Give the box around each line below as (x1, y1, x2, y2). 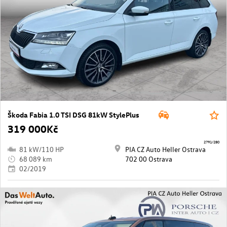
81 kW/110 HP (19, 144, 64, 155)
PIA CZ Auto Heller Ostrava (125, 144, 206, 155)
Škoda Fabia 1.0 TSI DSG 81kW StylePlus (8, 110, 139, 120)
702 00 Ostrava (125, 154, 172, 164)
